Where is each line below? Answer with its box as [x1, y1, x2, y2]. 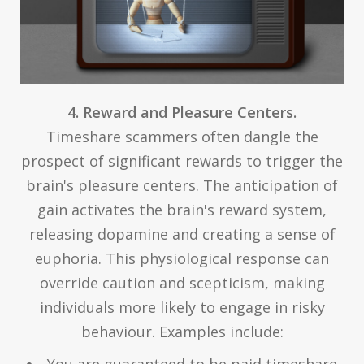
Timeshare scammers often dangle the [45, 126, 318, 146]
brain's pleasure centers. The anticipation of [26, 175, 338, 195]
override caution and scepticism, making [39, 272, 325, 292]
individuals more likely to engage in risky [39, 297, 325, 317]
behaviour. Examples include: [80, 321, 284, 341]
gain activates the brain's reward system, [37, 199, 327, 219]
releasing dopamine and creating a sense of [28, 223, 336, 244]
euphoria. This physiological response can [35, 248, 329, 268]
